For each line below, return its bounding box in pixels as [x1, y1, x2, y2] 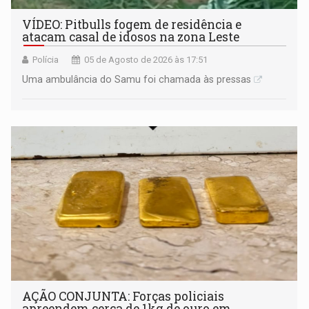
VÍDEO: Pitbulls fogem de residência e [22, 16, 242, 32]
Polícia [32, 54, 59, 65]
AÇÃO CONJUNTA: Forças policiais [22, 288, 225, 304]
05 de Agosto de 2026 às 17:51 [84, 54, 208, 65]
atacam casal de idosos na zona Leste [22, 28, 240, 45]
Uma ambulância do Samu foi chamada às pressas [22, 73, 252, 85]
